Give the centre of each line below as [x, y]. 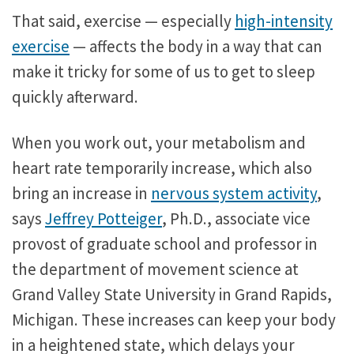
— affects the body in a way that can [196, 46]
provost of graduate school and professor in [165, 243]
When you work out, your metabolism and [159, 142]
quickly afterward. [75, 96]
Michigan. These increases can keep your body [174, 319]
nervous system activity [234, 193]
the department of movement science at [155, 269]
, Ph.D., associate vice [236, 218]
